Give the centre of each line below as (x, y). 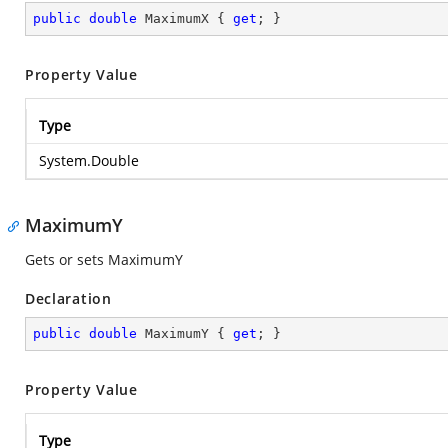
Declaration (68, 298)
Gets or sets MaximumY (104, 259)
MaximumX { (185, 18)
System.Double (89, 160)
